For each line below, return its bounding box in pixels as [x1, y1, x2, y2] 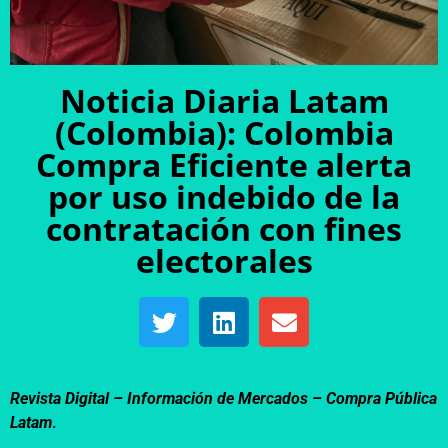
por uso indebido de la [48, 175, 400, 219]
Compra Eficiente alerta [36, 143, 412, 187]
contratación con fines [46, 207, 402, 251]
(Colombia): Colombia [54, 111, 394, 155]
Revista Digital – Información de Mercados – [10, 389, 326, 409]
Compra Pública [326, 389, 437, 409]
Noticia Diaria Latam [59, 79, 389, 123]
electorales [135, 239, 313, 283]
